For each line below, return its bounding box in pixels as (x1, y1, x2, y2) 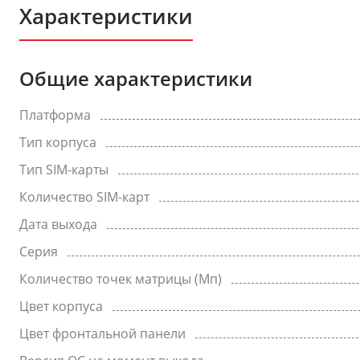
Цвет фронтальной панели (19, 325, 186, 342)
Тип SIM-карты (19, 161, 108, 178)
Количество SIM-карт (19, 188, 149, 206)
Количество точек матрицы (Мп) (19, 270, 222, 288)
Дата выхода (19, 215, 97, 233)
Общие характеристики (19, 65, 252, 92)
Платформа (19, 106, 91, 124)
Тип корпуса (19, 133, 96, 151)
